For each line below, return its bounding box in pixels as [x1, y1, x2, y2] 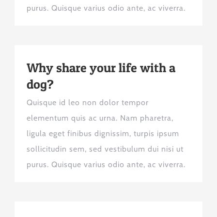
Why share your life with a [27, 60, 175, 75]
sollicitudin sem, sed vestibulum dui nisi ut [27, 144, 184, 154]
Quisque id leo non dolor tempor [27, 97, 149, 107]
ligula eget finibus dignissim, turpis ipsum [27, 128, 179, 138]
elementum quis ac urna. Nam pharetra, [27, 113, 173, 123]
